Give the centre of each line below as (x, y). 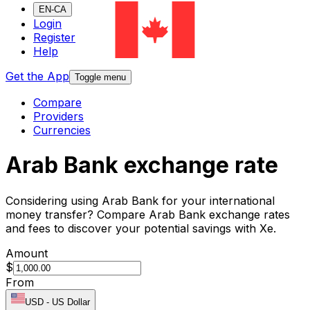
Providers (58, 117)
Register (54, 38)
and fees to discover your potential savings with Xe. (141, 228)
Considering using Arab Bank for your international (140, 200)
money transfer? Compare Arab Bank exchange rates (148, 214)
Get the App (37, 76)
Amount (27, 253)
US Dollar (71, 302)
